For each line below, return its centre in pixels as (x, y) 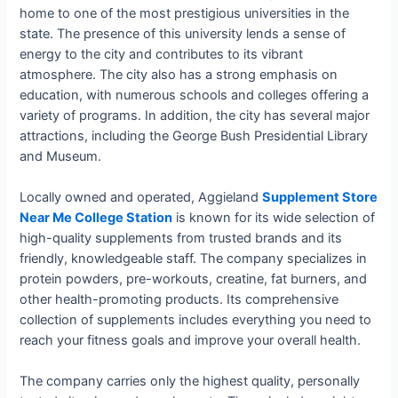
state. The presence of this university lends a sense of (183, 33)
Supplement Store (320, 198)
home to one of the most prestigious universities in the (185, 13)
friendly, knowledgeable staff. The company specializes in (194, 259)
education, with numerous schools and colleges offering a (195, 95)
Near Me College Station (96, 218)
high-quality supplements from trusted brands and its (181, 239)
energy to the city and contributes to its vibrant (162, 54)
